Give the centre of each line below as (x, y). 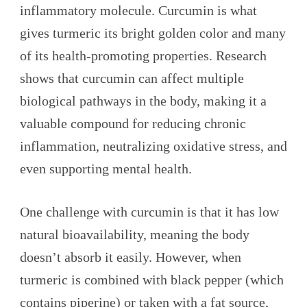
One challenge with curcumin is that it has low (149, 212)
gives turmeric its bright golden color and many (153, 33)
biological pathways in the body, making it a (143, 101)
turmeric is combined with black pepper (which (152, 280)
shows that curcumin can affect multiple (132, 78)
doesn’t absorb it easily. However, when (131, 257)
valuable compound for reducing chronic (133, 124)
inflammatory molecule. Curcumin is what (138, 11)
